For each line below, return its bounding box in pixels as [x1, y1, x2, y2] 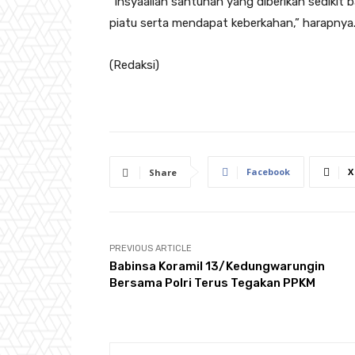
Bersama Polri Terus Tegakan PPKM [109, 276, 315, 290]
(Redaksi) [109, 58, 159, 72]
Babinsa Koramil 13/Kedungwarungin [109, 259, 325, 273]
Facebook [246, 166, 290, 177]
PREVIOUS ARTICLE [109, 243, 192, 254]
